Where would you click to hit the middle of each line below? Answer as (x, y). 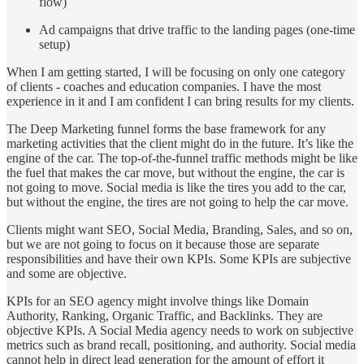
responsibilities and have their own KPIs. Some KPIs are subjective (179, 258)
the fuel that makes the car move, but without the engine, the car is (175, 172)
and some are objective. (67, 273)
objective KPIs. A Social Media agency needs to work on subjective (180, 330)
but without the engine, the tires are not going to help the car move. (178, 201)
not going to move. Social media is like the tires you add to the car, (176, 187)
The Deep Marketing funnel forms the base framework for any (166, 128)
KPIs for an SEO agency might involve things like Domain (158, 301)
